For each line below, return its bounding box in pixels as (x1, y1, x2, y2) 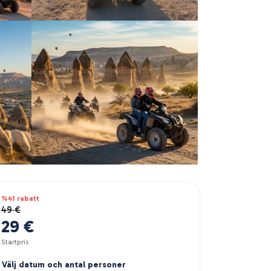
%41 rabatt (1, 194, 39, 203)
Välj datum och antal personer (2, 259, 126, 270)
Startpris (1, 237, 29, 246)
